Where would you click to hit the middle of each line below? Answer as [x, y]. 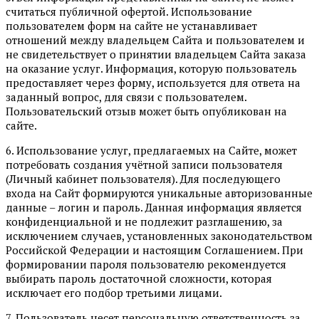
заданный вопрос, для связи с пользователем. [126, 96]
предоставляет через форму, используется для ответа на [153, 82]
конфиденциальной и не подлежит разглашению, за [144, 221]
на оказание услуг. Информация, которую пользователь [151, 68]
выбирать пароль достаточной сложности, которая [139, 278]
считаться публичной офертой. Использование [129, 11]
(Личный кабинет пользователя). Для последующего [143, 178]
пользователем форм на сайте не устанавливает [131, 25]
